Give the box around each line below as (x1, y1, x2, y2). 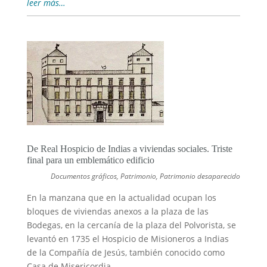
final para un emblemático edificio (26, 155, 154, 166)
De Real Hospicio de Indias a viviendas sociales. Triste (26, 144, 232, 154)
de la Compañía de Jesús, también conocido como (26, 247, 225, 259)
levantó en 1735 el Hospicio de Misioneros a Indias (26, 233, 229, 245)
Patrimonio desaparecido (160, 171, 241, 182)
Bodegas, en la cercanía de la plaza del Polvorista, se (26, 219, 236, 231)
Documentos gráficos (51, 171, 117, 182)
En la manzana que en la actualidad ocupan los (26, 192, 216, 204)
